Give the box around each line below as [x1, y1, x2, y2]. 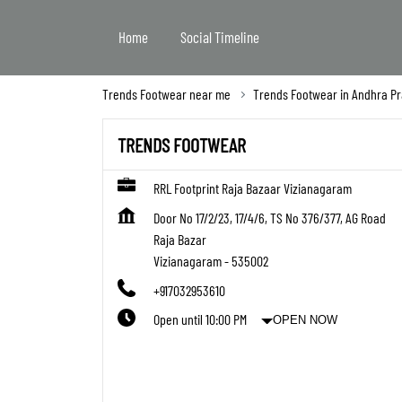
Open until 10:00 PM [153, 310, 247, 328]
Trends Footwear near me [102, 85, 231, 103]
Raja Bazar [153, 231, 206, 249]
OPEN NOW [272, 312, 337, 327]
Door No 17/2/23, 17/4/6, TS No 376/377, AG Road [153, 209, 386, 227]
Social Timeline [180, 27, 259, 46]
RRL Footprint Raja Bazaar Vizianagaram [153, 179, 352, 197]
